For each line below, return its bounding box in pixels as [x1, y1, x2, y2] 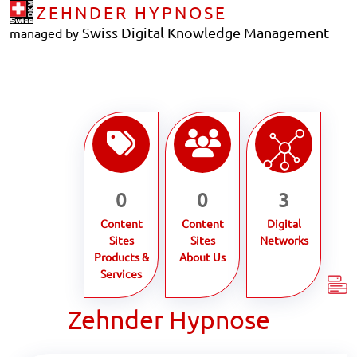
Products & [93, 249, 149, 264]
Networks [259, 233, 308, 247]
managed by [10, 25, 79, 41]
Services [100, 266, 142, 280]
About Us [179, 249, 226, 264]
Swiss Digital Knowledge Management [79, 24, 329, 41]
